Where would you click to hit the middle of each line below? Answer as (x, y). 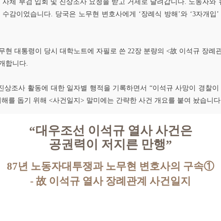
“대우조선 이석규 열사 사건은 (110, 130)
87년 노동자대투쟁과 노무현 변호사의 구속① (110, 166)
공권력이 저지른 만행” (110, 144)
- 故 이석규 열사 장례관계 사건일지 (110, 181)
